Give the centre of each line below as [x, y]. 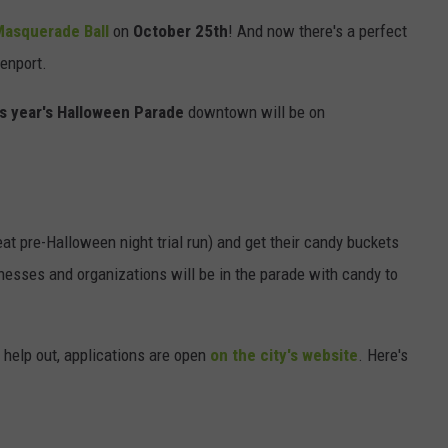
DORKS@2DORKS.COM [115, 91]
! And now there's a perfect [317, 31]
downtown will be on [254, 112]
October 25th [178, 31]
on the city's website [284, 355]
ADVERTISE [82, 141]
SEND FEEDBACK [97, 41]
